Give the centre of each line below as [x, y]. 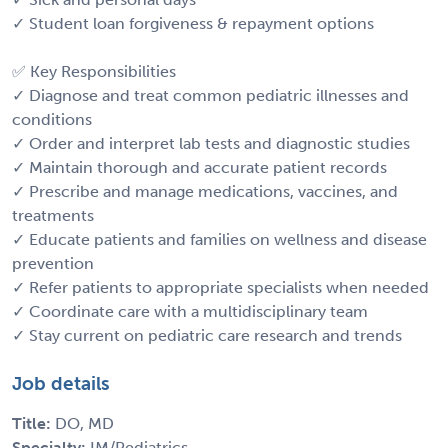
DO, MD [84, 423]
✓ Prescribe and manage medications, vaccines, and [205, 191]
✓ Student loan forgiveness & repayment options [193, 23]
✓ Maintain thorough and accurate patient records [199, 167]
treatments [53, 215]
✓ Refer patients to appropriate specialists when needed [220, 287]
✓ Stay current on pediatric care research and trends [207, 335]
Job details [61, 383]
